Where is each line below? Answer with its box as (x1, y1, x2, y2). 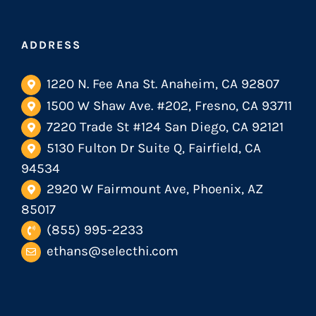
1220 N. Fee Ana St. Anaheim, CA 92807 (47, 76, 280, 92)
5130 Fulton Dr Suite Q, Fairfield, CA (47, 140, 262, 156)
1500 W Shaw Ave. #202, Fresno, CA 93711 (47, 97, 293, 114)
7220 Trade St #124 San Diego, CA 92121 (47, 119, 284, 135)
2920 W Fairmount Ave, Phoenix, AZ (47, 181, 264, 197)
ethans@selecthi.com (47, 243, 179, 260)
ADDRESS (21, 38, 81, 52)
